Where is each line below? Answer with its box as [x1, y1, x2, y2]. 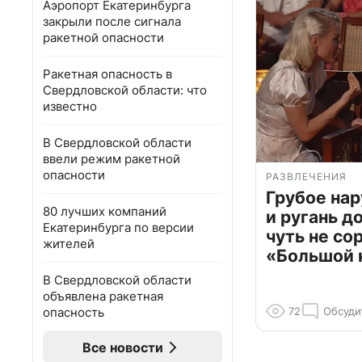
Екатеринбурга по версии [43, 220, 194, 235]
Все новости [82, 339, 163, 356]
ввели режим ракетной [43, 151, 180, 166]
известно [43, 99, 97, 114]
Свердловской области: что [43, 82, 207, 98]
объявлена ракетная [43, 288, 163, 304]
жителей [43, 236, 95, 251]
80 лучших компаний [43, 204, 166, 219]
